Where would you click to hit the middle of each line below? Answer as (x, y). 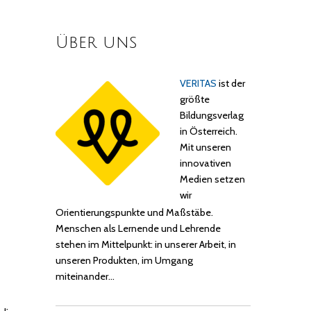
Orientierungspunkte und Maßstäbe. (135, 213)
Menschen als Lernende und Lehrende (138, 229)
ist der (230, 84)
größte (194, 100)
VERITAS (198, 84)
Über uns (97, 42)
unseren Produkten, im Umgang (125, 261)
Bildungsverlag (211, 116)
